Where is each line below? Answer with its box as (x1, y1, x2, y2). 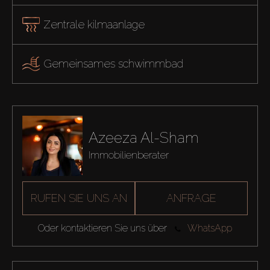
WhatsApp (187, 222, 233, 234)
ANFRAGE (166, 192, 216, 205)
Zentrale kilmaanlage (43, 17, 145, 31)
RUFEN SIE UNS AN (30, 192, 127, 205)
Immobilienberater (88, 149, 169, 162)
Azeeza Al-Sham (88, 129, 199, 147)
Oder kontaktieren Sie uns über (37, 222, 167, 234)
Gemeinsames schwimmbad (43, 57, 183, 70)
